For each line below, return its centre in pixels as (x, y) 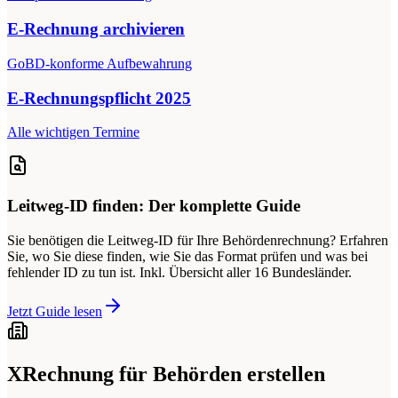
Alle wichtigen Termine (73, 132)
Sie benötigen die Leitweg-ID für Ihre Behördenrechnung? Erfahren (198, 240)
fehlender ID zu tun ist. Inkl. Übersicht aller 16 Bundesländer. (179, 272)
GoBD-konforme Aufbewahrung (99, 63)
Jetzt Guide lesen (55, 311)
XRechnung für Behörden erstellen (166, 374)
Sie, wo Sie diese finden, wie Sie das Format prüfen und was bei (187, 256)
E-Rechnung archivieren (96, 29)
